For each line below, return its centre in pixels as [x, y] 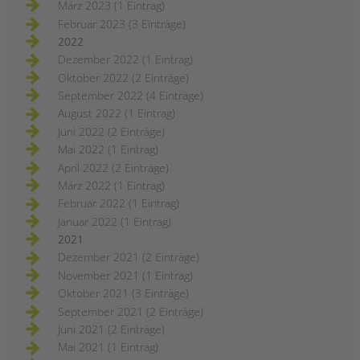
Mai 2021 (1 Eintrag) [108, 347]
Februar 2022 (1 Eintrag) [119, 203]
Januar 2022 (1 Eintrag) [115, 221]
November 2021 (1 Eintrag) [125, 275]
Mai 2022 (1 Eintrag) [108, 149]
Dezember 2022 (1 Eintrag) [125, 59]
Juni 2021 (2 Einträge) [111, 329]
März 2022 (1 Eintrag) [111, 185]
